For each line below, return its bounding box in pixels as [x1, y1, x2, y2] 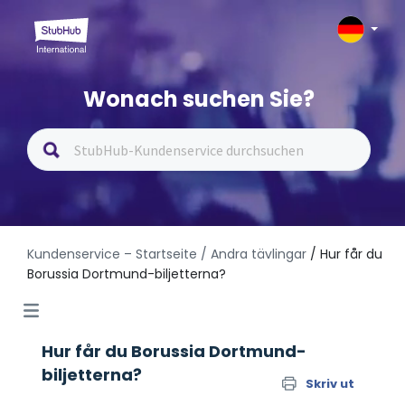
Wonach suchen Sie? [83, 84, 316, 114]
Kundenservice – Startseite [27, 245, 201, 263]
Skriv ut [306, 375, 354, 392]
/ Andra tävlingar [201, 245, 306, 263]
